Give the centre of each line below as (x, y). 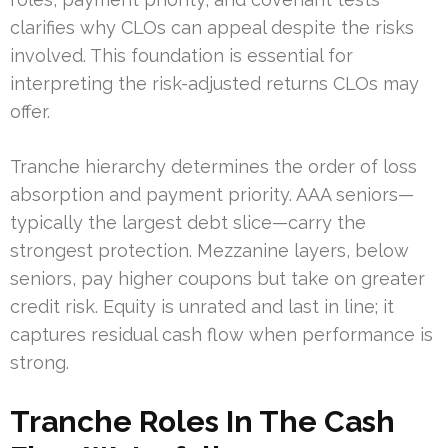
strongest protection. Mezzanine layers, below (209, 250)
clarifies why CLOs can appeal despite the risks (212, 27)
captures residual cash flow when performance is (221, 334)
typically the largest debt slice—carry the (188, 222)
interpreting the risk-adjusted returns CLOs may (214, 83)
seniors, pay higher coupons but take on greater (217, 278)
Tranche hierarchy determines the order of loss (213, 166)
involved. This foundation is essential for (181, 55)
